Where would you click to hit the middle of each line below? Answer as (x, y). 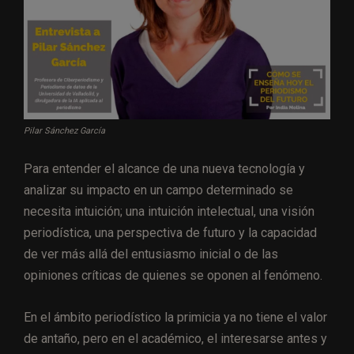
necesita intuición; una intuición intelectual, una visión (169, 212)
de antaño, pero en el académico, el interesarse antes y (175, 339)
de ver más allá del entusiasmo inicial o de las (151, 254)
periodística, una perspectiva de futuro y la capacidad (170, 233)
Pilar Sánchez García (64, 131)
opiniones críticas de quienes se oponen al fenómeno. (173, 276)
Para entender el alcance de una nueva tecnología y (164, 169)
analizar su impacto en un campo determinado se (158, 190)
